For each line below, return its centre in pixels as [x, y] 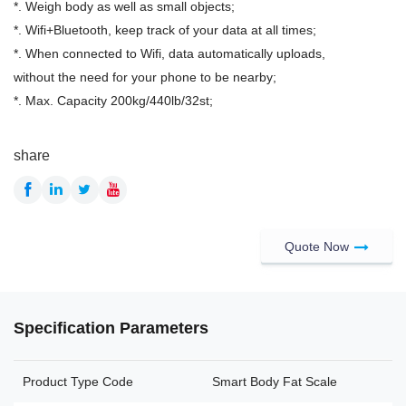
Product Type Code [78, 382]
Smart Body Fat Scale [275, 382]
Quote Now [317, 246]
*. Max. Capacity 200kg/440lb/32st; [113, 100]
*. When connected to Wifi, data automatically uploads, [169, 53]
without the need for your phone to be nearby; [145, 77]
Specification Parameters [111, 329]
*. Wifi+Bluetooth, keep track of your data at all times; [165, 29]
